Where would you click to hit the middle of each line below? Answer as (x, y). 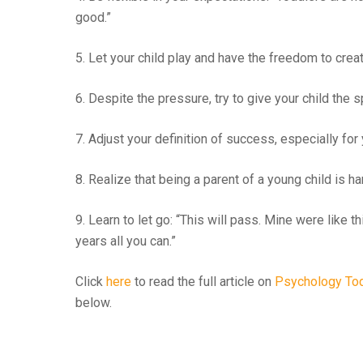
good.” (93, 17)
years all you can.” (126, 241)
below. (94, 303)
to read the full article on (205, 282)
